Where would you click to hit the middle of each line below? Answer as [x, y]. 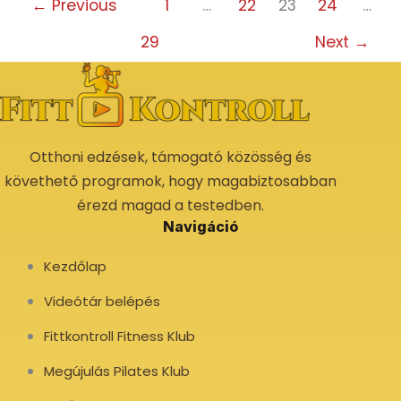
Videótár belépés [102, 302]
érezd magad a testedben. [170, 206]
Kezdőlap [76, 267]
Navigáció [200, 227]
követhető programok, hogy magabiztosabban [170, 182]
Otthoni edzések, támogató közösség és [170, 158]
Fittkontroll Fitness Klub [120, 337]
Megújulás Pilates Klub [117, 371]
